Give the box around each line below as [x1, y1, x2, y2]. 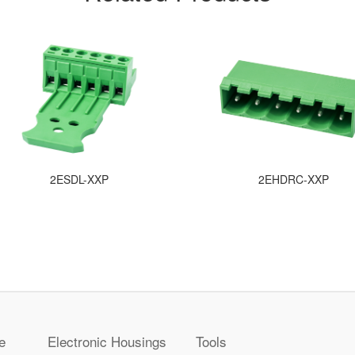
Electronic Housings [48, 330, 167, 351]
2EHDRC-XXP [258, 170, 329, 187]
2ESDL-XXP [50, 170, 109, 187]
